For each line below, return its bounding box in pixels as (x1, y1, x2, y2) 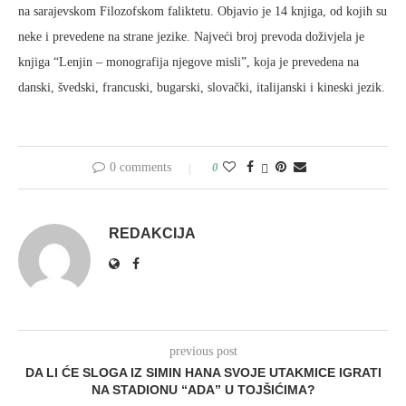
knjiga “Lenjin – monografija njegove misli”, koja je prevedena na (18, 55, 359, 69)
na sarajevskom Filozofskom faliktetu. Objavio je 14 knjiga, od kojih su (18, 5, 387, 18)
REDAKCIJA (109, 226, 196, 241)
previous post (169, 344, 237, 358)
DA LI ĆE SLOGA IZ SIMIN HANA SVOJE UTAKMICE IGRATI (24, 365, 382, 380)
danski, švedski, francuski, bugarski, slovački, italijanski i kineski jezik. (18, 81, 385, 94)
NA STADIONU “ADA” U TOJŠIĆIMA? (91, 382, 315, 397)
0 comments (110, 160, 171, 174)
